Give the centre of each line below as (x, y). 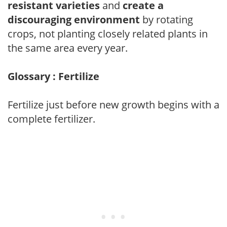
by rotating (166, 19)
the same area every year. (68, 48)
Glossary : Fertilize (53, 76)
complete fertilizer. (51, 119)
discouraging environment (74, 19)
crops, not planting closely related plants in (108, 33)
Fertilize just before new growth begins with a (113, 104)
